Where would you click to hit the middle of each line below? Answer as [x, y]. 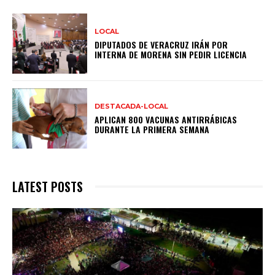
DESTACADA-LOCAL [132, 106]
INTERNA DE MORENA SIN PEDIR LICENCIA [171, 54]
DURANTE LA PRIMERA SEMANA [152, 129]
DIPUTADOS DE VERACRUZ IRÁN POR [161, 44]
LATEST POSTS [48, 186]
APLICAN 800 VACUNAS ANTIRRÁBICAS [166, 119]
